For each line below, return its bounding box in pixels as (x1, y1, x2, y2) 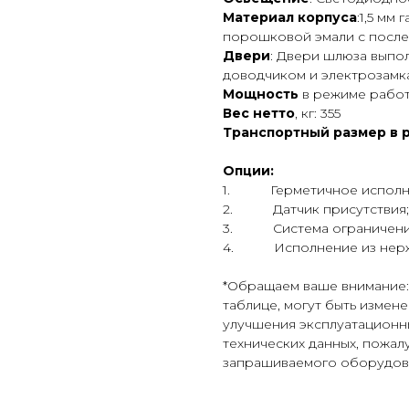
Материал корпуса (223, 9, 357, 26)
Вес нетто (223, 105, 295, 122)
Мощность (223, 86, 299, 103)
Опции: (223, 163, 274, 180)
